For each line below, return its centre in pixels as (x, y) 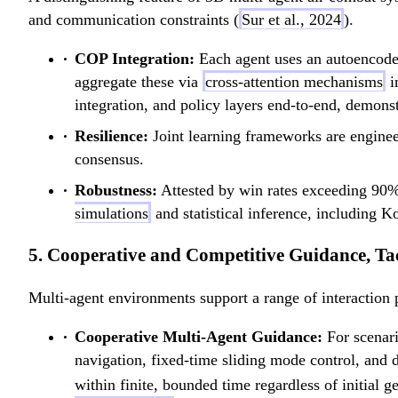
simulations (111, 214)
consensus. (109, 159)
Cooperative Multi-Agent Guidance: (199, 337)
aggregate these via (139, 82)
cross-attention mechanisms (294, 82)
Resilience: (111, 136)
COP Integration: (135, 59)
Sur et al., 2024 (291, 20)
